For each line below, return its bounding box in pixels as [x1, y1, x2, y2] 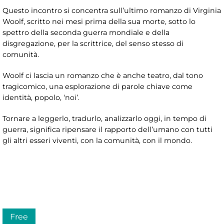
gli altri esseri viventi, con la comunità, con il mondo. [2, 135, 192, 145]
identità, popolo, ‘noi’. [2, 92, 79, 102]
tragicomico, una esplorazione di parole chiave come [2, 81, 192, 91]
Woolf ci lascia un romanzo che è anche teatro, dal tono [2, 70, 203, 80]
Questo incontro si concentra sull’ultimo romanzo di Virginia [2, 5, 221, 15]
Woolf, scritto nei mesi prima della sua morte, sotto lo [2, 16, 195, 26]
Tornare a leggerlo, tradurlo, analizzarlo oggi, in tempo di [2, 113, 206, 123]
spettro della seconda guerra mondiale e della [2, 27, 169, 37]
